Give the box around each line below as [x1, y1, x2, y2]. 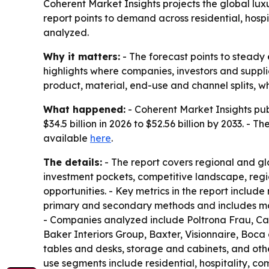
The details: [43, 156, 102, 168]
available [43, 131, 90, 144]
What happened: [43, 103, 125, 115]
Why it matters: [43, 50, 120, 62]
